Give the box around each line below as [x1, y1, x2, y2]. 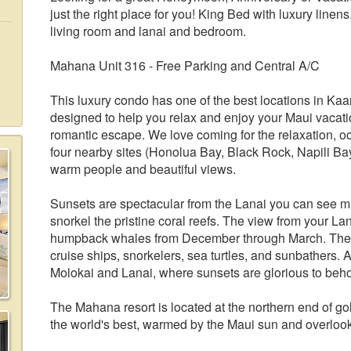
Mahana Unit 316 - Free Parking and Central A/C [50, 56, 320, 74]
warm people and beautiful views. [50, 160, 236, 178]
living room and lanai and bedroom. [50, 22, 246, 40]
